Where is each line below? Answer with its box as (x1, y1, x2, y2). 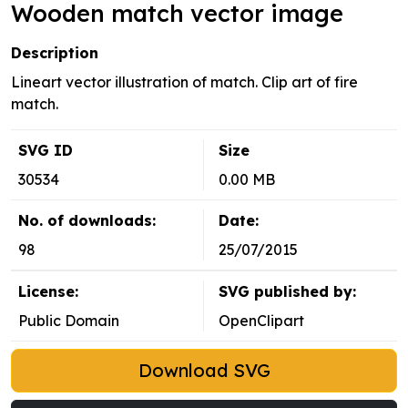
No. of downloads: (18, 211, 156, 230)
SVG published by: (219, 282, 356, 301)
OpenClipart (219, 311, 304, 331)
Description (11, 44, 98, 63)
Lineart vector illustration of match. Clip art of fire (11, 73, 358, 92)
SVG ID (18, 141, 73, 160)
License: (18, 282, 78, 301)
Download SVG (138, 359, 270, 382)
